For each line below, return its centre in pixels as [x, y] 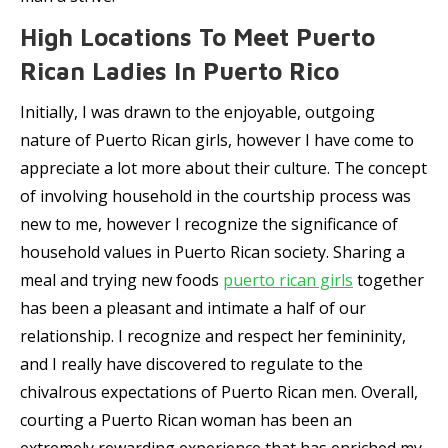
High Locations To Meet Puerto [197, 37]
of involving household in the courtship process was [215, 196]
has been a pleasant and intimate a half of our [193, 308]
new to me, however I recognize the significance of [209, 224]
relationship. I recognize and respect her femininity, [213, 336]
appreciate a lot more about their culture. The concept [223, 168]
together [388, 280]
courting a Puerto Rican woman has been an [186, 420]
